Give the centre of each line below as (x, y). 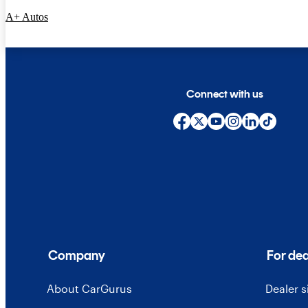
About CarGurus (89, 288)
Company (76, 256)
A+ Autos (27, 17)
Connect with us (225, 94)
